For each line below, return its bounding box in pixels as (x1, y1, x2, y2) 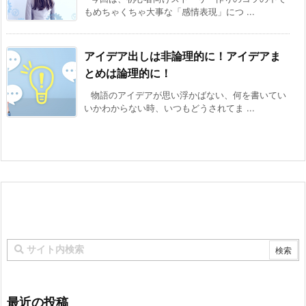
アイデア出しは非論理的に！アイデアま (84, 49, 281, 64)
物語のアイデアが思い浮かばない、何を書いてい (91, 89, 286, 101)
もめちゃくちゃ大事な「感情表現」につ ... (84, 6, 255, 18)
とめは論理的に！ (84, 66, 171, 81)
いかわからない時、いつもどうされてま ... (84, 102, 255, 114)
